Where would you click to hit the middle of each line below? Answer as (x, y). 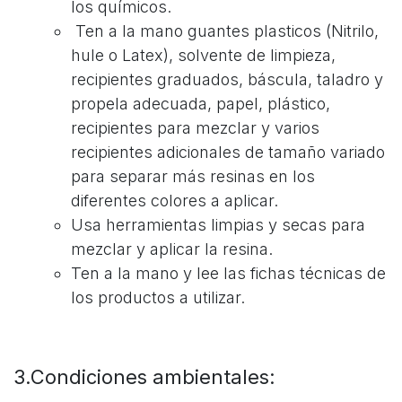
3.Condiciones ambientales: (144, 376)
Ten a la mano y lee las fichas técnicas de (228, 273)
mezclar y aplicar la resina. (172, 249)
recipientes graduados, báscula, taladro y (227, 79)
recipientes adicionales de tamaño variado (228, 152)
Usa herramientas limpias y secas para (218, 224)
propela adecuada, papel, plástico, (201, 103)
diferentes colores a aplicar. (175, 200)
